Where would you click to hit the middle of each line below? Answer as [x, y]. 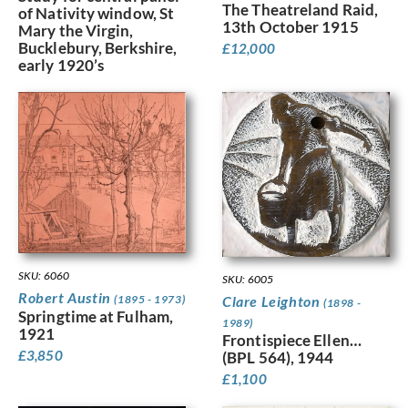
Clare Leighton [273, 301]
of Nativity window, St [97, 14]
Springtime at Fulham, [96, 316]
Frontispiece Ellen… [292, 341]
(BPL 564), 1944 [278, 358]
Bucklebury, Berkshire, [98, 48]
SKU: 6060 [44, 275]
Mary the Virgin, [76, 31]
